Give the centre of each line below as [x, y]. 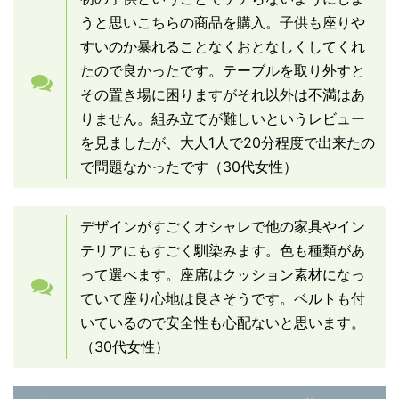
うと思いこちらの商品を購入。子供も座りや [223, 23]
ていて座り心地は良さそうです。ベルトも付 [223, 299]
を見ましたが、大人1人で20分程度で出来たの [228, 143]
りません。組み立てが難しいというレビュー [223, 119]
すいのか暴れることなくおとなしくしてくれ [223, 47]
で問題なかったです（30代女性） [189, 167]
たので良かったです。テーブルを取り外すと [223, 71]
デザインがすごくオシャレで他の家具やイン [223, 227]
